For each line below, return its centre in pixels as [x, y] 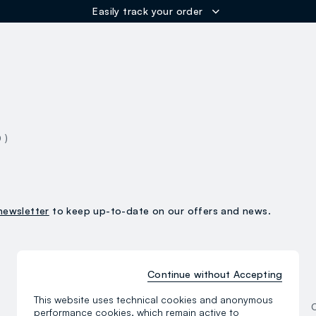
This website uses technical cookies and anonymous [153, 299]
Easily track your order [148, 11]
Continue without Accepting [215, 274]
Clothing [80, 307]
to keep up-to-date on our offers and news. [160, 211]
